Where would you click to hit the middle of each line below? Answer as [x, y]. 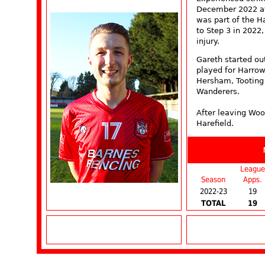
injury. [208, 41]
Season [213, 180]
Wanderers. [218, 91]
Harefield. [215, 123]
